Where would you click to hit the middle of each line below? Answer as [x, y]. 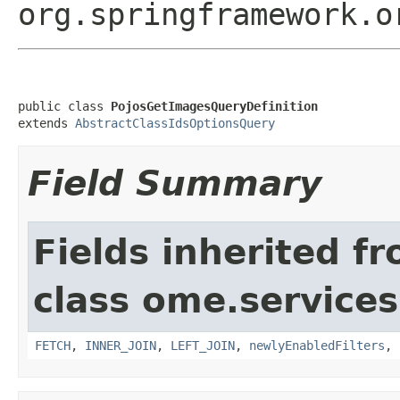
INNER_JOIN [121, 345]
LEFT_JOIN [203, 345]
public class [64, 106]
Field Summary [175, 183]
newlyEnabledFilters [317, 345]
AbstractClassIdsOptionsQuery [175, 123]
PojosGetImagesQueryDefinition [214, 106]
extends [46, 123]
